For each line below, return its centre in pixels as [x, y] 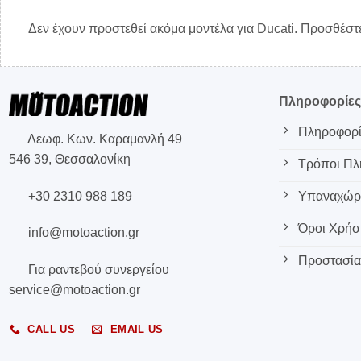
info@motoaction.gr [82, 233]
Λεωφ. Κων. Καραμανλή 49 [103, 139]
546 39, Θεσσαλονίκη [69, 159]
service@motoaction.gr [74, 290]
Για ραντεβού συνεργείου [97, 270]
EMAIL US [137, 329]
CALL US [52, 329]
